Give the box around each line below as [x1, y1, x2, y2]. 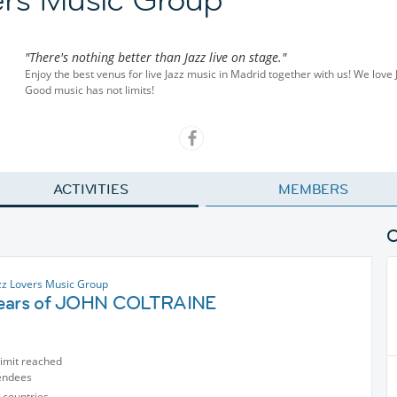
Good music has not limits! [25, 82, 154, 97]
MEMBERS [277, 180, 349, 198]
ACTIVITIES [52, 180, 129, 198]
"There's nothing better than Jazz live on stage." [25, 49, 286, 66]
